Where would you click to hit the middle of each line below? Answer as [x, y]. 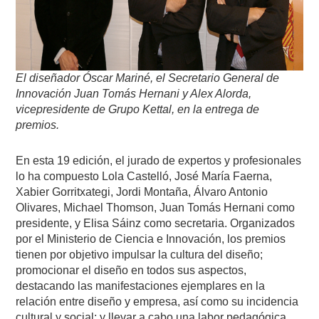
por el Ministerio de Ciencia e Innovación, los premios [151, 239]
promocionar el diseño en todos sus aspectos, [131, 270]
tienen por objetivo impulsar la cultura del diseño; [140, 254]
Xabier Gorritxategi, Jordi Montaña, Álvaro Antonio [142, 192]
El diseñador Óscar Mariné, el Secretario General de [148, 78]
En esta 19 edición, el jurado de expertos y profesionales [159, 160]
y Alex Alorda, [217, 93]
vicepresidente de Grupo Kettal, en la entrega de [138, 109]
